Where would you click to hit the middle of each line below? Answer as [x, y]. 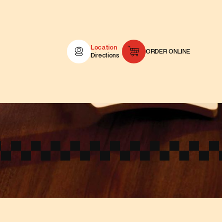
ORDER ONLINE [168, 51]
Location [104, 47]
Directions [105, 55]
